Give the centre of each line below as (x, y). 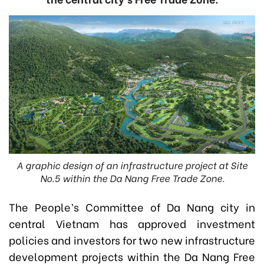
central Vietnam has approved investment (132, 223)
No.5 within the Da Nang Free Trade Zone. (132, 178)
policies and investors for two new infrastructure (132, 240)
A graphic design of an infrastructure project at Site (132, 165)
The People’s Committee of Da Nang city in (132, 207)
